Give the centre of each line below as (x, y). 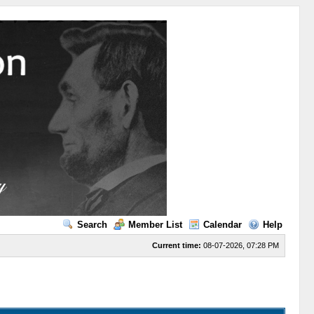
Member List (155, 225)
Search (92, 225)
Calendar (222, 225)
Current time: (176, 245)
